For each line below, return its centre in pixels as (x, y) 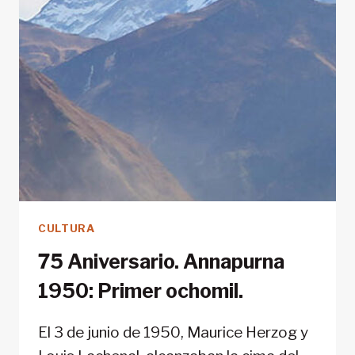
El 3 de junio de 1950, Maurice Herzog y (173, 333)
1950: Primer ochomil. (141, 291)
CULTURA (67, 228)
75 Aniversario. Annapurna (161, 262)
